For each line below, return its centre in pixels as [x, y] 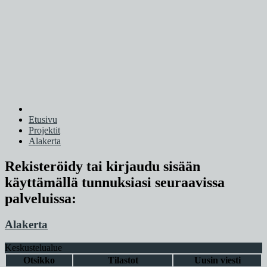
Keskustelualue [33, 248]
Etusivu [43, 119]
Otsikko [39, 260]
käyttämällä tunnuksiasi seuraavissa [115, 182]
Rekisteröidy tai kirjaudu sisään [103, 166]
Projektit [44, 130]
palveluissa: [41, 198]
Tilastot [123, 260]
